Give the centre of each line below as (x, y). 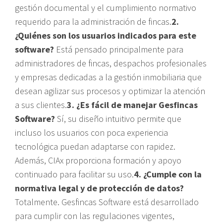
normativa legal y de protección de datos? (99, 188)
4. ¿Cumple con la (168, 174)
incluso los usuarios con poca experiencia (91, 132)
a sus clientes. (41, 105)
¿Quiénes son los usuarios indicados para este (106, 35)
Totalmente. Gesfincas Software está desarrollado (107, 202)
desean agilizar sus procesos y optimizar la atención (110, 91)
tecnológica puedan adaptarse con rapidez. (95, 146)
